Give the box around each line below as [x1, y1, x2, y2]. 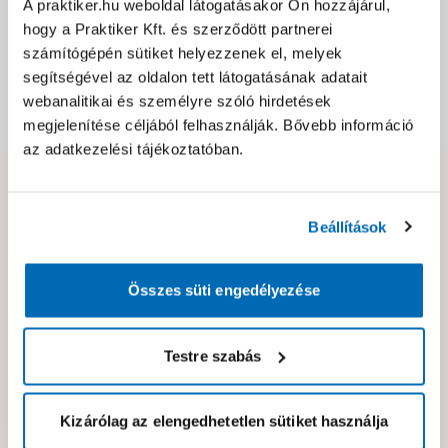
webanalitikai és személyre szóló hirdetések [23, 92, 332, 110]
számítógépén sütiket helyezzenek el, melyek [23, 44, 343, 62]
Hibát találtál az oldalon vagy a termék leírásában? [80, 188, 396, 205]
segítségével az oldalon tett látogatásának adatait [23, 68, 367, 86]
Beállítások [308, 218, 387, 235]
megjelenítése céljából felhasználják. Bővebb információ [23, 116, 414, 134]
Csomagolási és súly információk [56, 42, 285, 65]
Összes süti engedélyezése [128, 281, 320, 299]
